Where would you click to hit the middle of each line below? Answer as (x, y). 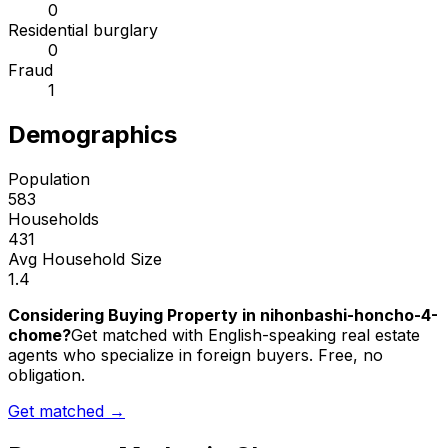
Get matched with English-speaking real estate (245, 335)
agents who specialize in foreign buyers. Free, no (195, 355)
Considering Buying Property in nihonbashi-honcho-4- (223, 315)
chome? (39, 335)
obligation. (46, 375)
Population (49, 179)
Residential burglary (83, 30)
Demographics (92, 135)
